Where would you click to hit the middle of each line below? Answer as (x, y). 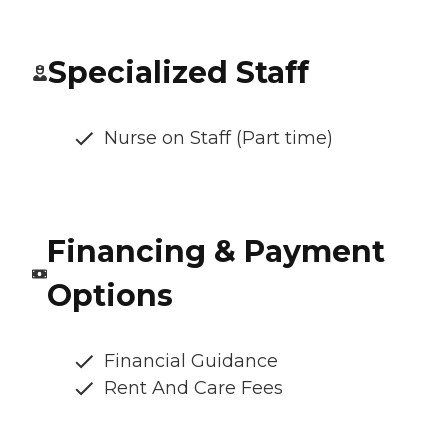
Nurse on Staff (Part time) (218, 138)
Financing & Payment (215, 252)
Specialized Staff (178, 73)
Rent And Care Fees (193, 388)
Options (109, 296)
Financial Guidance (191, 361)
